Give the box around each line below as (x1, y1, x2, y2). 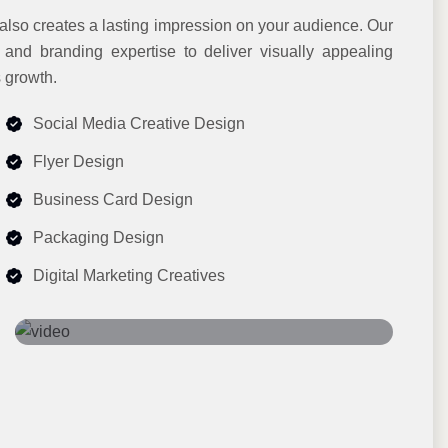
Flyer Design (33, 152, 124, 170)
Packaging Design (33, 228, 164, 246)
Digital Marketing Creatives (33, 266, 225, 284)
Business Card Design (33, 190, 193, 208)
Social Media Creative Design (33, 114, 245, 132)
